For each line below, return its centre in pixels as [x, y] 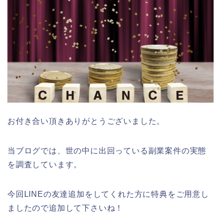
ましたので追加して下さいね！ [66, 208]
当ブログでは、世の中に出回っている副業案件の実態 [107, 150]
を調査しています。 [45, 164]
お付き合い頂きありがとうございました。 [86, 121]
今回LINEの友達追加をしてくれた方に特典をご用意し [108, 194]
